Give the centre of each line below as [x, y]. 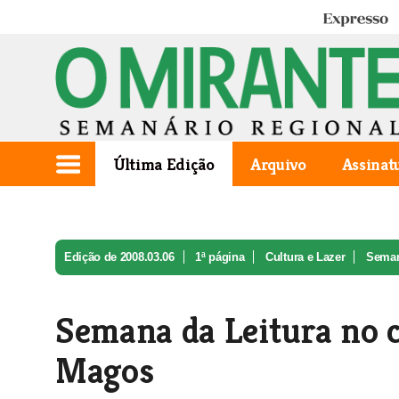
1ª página [220, 257]
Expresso [347, 20]
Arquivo [278, 164]
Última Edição [164, 164]
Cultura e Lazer [305, 257]
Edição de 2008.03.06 [119, 257]
